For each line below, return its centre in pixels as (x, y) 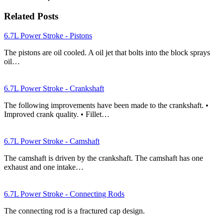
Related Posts (31, 16)
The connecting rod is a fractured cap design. (74, 211)
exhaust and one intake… (44, 167)
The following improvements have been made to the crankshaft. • (106, 105)
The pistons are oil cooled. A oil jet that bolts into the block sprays (107, 52)
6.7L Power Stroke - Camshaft (52, 141)
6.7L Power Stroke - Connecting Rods (64, 194)
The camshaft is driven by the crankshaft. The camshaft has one (104, 158)
